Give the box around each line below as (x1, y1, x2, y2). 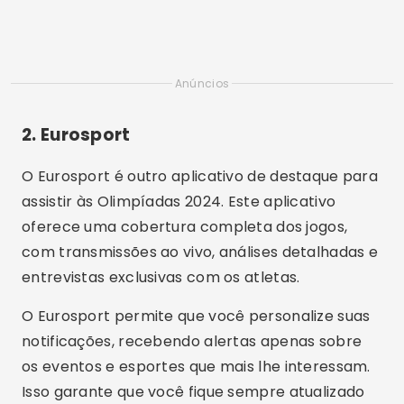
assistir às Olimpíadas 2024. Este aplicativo (22, 191, 336, 212)
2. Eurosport (22, 123, 131, 147)
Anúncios (174, 76, 230, 91)
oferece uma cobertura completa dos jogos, (22, 216, 348, 237)
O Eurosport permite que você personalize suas (22, 306, 371, 326)
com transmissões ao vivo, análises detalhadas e (22, 242, 379, 262)
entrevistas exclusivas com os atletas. (22, 267, 300, 288)
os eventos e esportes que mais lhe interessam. (22, 356, 371, 377)
